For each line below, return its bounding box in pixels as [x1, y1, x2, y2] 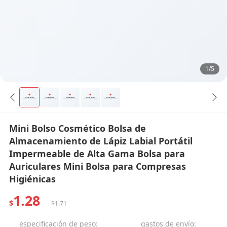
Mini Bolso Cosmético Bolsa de [9, 122, 146, 134]
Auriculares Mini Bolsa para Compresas [9, 160, 186, 172]
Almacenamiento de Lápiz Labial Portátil [9, 134, 193, 147]
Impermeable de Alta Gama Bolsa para [9, 147, 185, 160]
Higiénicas [9, 172, 56, 185]
